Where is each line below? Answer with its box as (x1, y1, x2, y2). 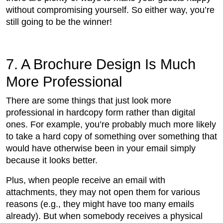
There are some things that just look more (6, 96, 171, 106)
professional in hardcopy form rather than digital (6, 108, 195, 118)
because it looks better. (6, 155, 98, 166)
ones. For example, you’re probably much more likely (6, 119, 216, 130)
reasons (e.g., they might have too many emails (6, 199, 194, 210)
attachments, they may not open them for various (6, 187, 200, 198)
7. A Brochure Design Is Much (6, 56, 196, 73)
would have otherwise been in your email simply (6, 143, 196, 154)
